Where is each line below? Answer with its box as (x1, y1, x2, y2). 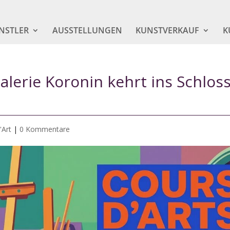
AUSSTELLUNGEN (52, 25, 122, 36)
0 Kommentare (20, 124, 70, 134)
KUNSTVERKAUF (135, 25, 199, 36)
